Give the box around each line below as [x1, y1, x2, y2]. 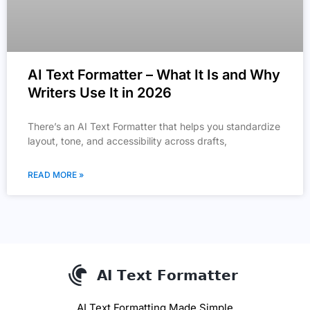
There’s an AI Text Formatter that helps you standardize [28, 120, 280, 132]
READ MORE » [28, 169, 84, 180]
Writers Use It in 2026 [28, 84, 172, 101]
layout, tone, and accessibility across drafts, [28, 134, 227, 147]
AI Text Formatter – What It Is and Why [28, 66, 280, 83]
